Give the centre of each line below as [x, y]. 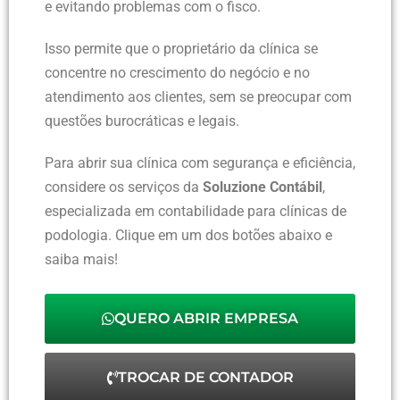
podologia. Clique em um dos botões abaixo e [188, 236]
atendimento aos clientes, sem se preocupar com [198, 97]
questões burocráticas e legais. [142, 121]
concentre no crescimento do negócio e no [177, 73]
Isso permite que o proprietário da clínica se [181, 49]
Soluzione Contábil [262, 187]
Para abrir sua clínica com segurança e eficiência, [200, 163]
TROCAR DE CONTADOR [205, 378]
